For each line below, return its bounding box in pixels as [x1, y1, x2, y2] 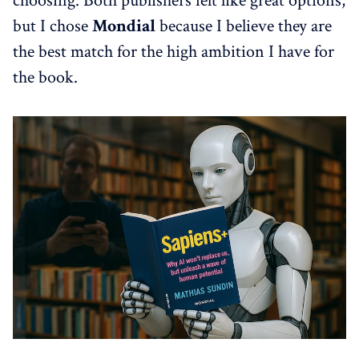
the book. [13, 66, 78, 90]
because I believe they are [155, 14, 332, 38]
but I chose [13, 14, 92, 38]
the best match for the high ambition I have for [13, 40, 334, 64]
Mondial [92, 14, 155, 38]
